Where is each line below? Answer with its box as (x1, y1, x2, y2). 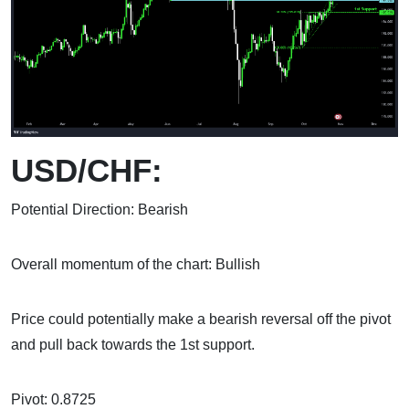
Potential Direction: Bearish (11, 202, 188, 218)
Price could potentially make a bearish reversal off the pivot (11, 311, 391, 328)
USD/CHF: (11, 152, 163, 189)
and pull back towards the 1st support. (11, 337, 255, 353)
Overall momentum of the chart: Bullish (11, 257, 260, 273)
